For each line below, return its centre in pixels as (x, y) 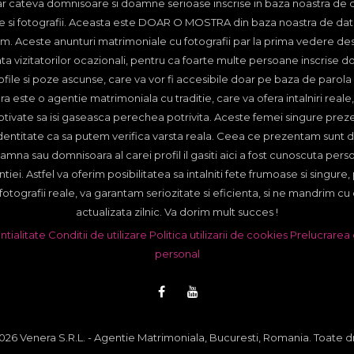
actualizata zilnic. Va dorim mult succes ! (177, 212)
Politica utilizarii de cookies (218, 235)
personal (177, 254)
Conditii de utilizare (97, 235)
